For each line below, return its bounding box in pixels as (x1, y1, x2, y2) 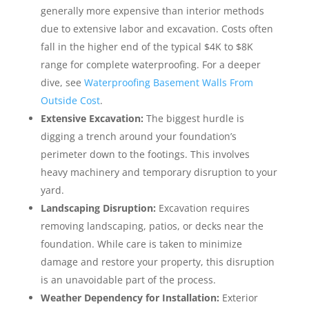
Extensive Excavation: (40, 112, 143, 126)
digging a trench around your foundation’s (40, 130, 237, 143)
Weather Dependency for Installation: (40, 291, 219, 305)
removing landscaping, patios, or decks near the (40, 219, 263, 233)
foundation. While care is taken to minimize (40, 237, 242, 251)
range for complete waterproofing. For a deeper (40, 58, 261, 72)
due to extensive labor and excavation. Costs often (40, 22, 273, 36)
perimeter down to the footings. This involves (40, 148, 250, 161)
